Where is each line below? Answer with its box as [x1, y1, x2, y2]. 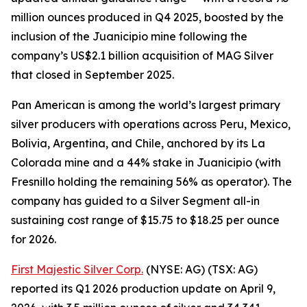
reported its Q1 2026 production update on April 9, [11, 282, 275, 295]
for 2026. [11, 232, 56, 246]
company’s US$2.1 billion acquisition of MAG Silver [11, 49, 273, 62]
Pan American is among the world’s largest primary [11, 98, 280, 112]
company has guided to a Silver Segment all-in [11, 194, 260, 208]
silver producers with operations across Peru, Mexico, [11, 117, 291, 131]
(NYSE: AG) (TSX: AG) [143, 262, 258, 276]
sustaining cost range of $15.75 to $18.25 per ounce [11, 213, 280, 227]
